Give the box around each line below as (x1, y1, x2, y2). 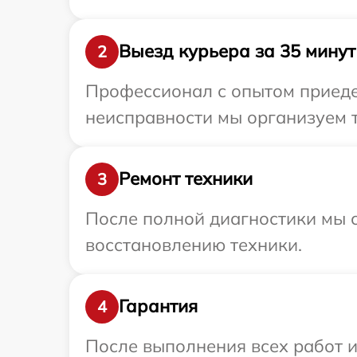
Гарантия (119, 295, 198, 318)
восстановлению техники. (85, 233, 302, 256)
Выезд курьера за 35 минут (119, 40, 355, 63)
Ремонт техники (119, 167, 253, 190)
